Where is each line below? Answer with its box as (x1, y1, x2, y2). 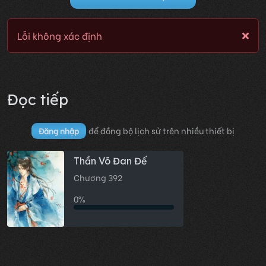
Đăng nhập (39, 125, 79, 137)
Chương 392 (74, 172, 122, 184)
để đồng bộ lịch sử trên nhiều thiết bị (88, 125, 235, 137)
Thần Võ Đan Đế (74, 155, 147, 167)
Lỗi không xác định (17, 28, 102, 43)
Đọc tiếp (7, 90, 68, 109)
